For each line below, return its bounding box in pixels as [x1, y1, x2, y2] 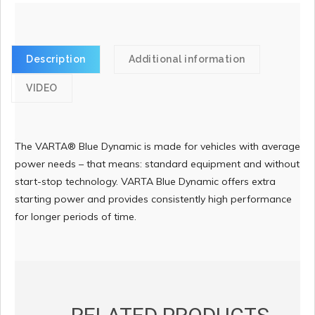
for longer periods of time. [15, 210, 136, 224]
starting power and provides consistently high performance [15, 193, 292, 206]
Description [26, 53, 86, 65]
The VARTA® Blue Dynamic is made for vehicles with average [15, 140, 300, 153]
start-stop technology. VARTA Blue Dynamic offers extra [15, 175, 276, 188]
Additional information [128, 53, 245, 65]
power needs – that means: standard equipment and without [15, 157, 300, 171]
